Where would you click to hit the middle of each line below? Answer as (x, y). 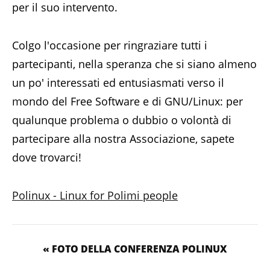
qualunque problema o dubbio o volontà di (122, 120)
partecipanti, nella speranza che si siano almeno (134, 64)
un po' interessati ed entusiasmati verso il (118, 83)
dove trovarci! (47, 157)
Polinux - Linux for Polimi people (95, 195)
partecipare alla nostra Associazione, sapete (123, 139)
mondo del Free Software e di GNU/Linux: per (127, 101)
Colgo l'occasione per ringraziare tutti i (110, 45)
